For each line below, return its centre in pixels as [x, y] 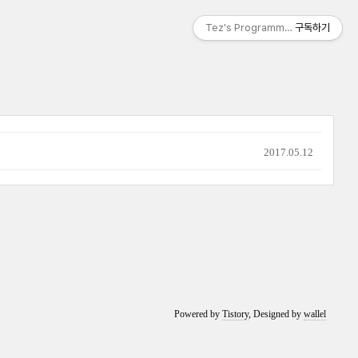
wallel [315, 314]
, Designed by [276, 314]
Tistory [236, 314]
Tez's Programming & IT [263, 28]
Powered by [199, 314]
